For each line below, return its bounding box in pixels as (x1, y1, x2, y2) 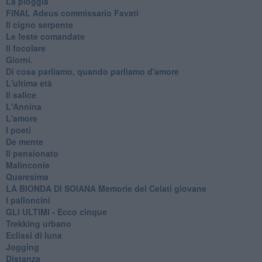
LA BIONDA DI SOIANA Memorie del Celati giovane (5, 182, 206, 194)
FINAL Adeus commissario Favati (5, 6, 139, 19)
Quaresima (5, 170, 49, 182)
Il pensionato (5, 147, 58, 159)
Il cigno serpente (5, 18, 73, 30)
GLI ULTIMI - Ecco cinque (5, 205, 107, 218)
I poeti (5, 123, 31, 136)
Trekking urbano (5, 217, 71, 229)
